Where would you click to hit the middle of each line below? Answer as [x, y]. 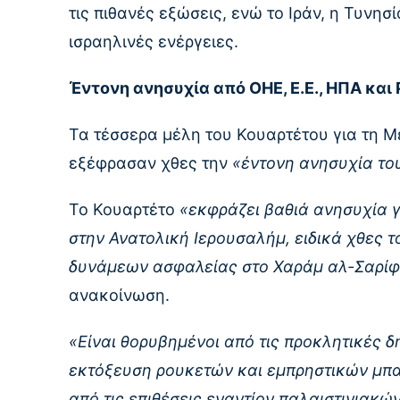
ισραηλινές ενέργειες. [154, 42]
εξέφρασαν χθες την [148, 163]
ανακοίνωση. [119, 296]
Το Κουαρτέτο [124, 210]
